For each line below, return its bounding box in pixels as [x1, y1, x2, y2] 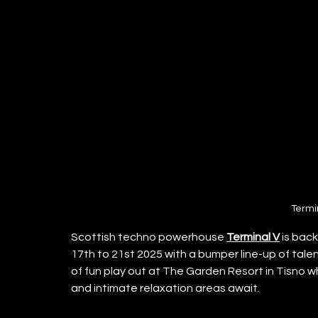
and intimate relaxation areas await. [71, 283, 260, 295]
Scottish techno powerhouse [71, 231, 226, 243]
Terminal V [226, 231, 280, 243]
